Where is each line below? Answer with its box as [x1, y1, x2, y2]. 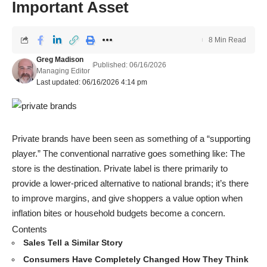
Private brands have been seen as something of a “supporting [12, 133, 250, 144]
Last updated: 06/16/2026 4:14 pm [36, 78, 147, 86]
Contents [12, 223, 47, 234]
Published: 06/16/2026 [92, 61, 166, 69]
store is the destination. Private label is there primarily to [12, 163, 228, 173]
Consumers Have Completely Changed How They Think [23, 254, 249, 265]
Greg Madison [36, 55, 83, 64]
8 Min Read [209, 36, 246, 44]
